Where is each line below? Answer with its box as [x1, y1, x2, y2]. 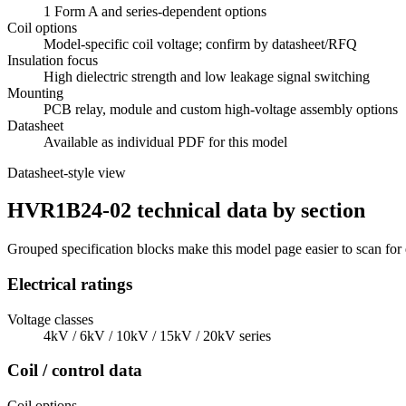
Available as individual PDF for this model [43, 133, 287, 150]
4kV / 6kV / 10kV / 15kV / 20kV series [43, 327, 271, 343]
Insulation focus [7, 52, 98, 68]
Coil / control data [7, 361, 142, 381]
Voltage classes [7, 311, 93, 327]
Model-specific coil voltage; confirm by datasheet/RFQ [43, 35, 357, 52]
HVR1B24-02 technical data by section [7, 198, 365, 223]
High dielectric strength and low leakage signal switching [43, 68, 370, 84]
